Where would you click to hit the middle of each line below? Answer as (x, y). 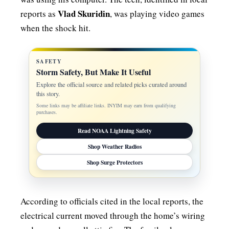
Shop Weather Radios (114, 146)
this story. (48, 94)
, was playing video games (157, 14)
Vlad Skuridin (84, 14)
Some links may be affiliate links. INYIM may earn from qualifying (106, 105)
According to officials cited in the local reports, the (112, 201)
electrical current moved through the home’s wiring (113, 215)
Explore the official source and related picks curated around (111, 85)
